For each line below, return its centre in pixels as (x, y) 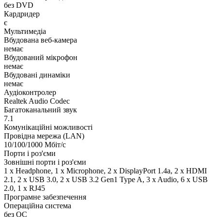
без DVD (19, 5)
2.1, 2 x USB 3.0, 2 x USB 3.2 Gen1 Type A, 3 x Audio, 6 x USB (106, 180)
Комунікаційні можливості (48, 127)
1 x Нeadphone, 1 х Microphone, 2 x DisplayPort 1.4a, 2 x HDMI (105, 171)
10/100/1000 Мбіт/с (35, 145)
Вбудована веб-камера (40, 40)
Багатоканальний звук (40, 110)
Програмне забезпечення (45, 197)
